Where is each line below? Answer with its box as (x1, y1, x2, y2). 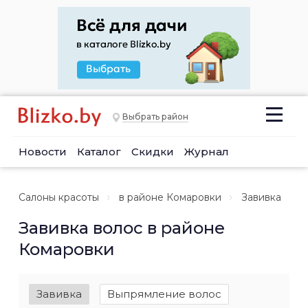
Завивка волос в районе (19, 218, 225, 238)
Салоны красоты (19, 191, 99, 203)
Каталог (77, 145, 121, 158)
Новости (19, 145, 67, 158)
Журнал (184, 145, 229, 158)
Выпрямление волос (107, 287, 221, 300)
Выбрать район (122, 111, 188, 122)
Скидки (131, 145, 174, 158)
